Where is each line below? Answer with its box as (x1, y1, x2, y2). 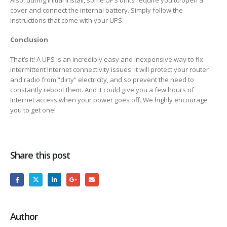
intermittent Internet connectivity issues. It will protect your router (10, 64, 209, 74)
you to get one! (10, 105, 56, 115)
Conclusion (10, 35, 48, 45)
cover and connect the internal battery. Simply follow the (10, 5, 183, 15)
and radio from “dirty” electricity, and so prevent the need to (10, 74, 194, 84)
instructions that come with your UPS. (10, 15, 124, 25)
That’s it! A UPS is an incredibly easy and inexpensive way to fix (10, 54, 203, 64)
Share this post (10, 149, 70, 162)
